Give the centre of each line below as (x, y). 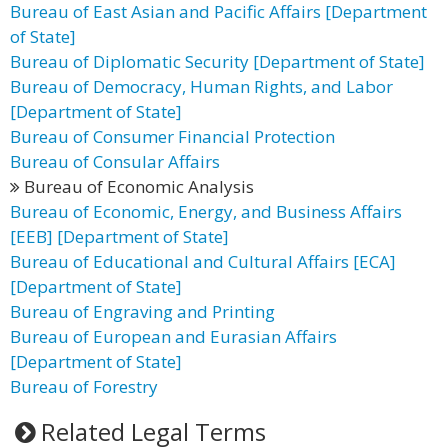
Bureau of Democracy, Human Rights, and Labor (201, 86)
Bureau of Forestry (84, 386)
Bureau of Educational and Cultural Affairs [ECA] (203, 261)
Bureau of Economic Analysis (137, 186)
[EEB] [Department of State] (119, 236)
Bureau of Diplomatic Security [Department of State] (217, 61)
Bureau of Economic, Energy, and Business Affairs (206, 211)
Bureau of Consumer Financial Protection (172, 136)
